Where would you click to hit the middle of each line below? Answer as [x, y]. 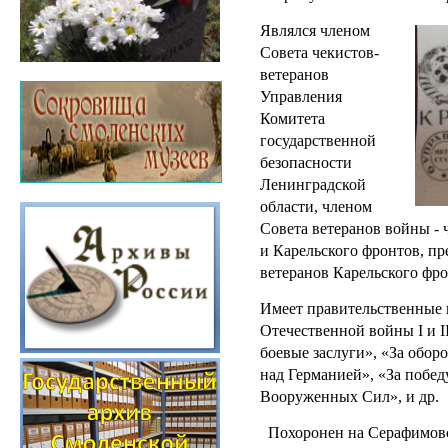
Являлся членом [315, 30]
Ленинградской [313, 184]
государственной [318, 140]
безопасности [306, 162]
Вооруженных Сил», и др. [349, 396]
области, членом [316, 206]
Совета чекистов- [319, 52]
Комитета [292, 118]
